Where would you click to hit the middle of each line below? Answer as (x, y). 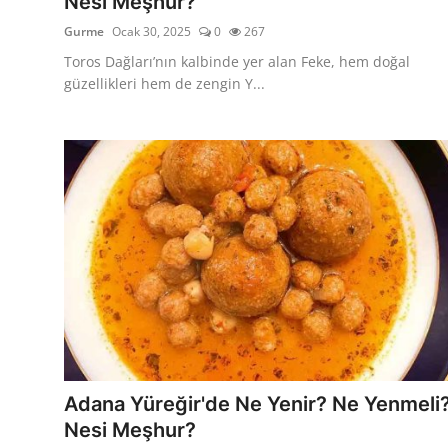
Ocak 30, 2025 (151, 31)
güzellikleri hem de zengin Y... (164, 83)
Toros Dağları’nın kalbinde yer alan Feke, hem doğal (237, 61)
